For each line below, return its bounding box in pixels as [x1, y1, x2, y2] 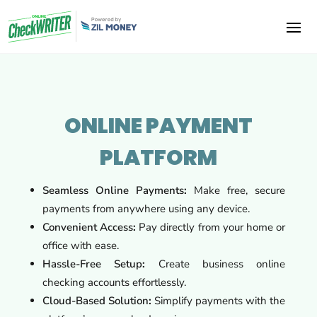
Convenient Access [42, 219, 133, 234]
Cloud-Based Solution [42, 293, 149, 308]
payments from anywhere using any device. [42, 201, 250, 216]
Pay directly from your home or [136, 219, 286, 234]
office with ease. [42, 238, 119, 253]
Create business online [145, 256, 286, 271]
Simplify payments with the [151, 293, 286, 308]
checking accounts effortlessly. [42, 275, 186, 289]
